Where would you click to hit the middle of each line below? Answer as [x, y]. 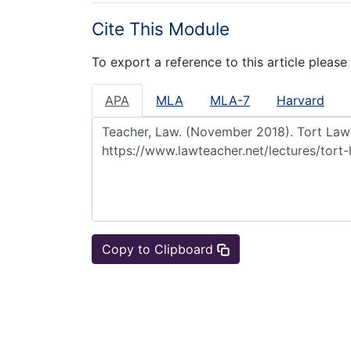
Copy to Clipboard [159, 249]
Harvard [300, 100]
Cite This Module [161, 29]
